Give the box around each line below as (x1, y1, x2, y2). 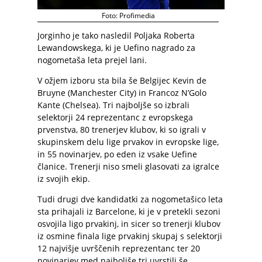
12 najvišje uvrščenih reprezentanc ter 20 (37, 243, 200, 254)
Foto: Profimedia (101, 11, 155, 20)
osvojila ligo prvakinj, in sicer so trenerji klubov (37, 218, 220, 229)
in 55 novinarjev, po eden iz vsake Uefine (37, 149, 197, 160)
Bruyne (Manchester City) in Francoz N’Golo (37, 87, 206, 98)
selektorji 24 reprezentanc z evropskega (37, 112, 193, 123)
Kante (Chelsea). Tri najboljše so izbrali (37, 99, 189, 111)
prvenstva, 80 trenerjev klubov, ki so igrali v (37, 124, 206, 135)
